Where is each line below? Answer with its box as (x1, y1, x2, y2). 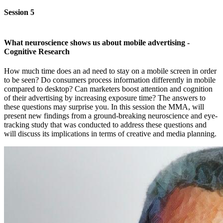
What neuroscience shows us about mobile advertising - (4, 38, 190, 47)
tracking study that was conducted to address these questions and (4, 120, 207, 129)
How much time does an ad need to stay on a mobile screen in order (4, 67, 217, 76)
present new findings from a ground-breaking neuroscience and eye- (4, 111, 218, 120)
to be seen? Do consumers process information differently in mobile (4, 76, 216, 85)
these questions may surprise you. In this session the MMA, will (4, 103, 204, 111)
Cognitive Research (4, 47, 70, 56)
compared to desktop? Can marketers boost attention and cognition (4, 85, 213, 94)
